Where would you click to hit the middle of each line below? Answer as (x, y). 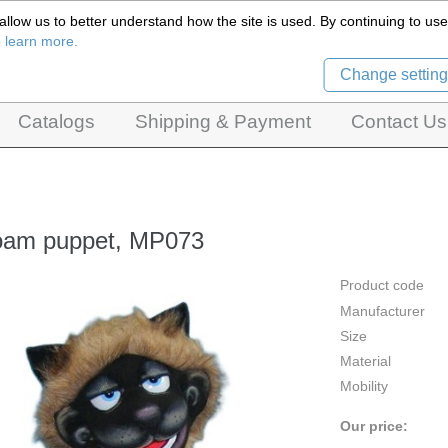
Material (365, 361)
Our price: (374, 425)
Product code (382, 285)
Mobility (364, 386)
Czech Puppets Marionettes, (129, 31)
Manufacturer (382, 310)
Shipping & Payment (223, 121)
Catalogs (56, 121)
